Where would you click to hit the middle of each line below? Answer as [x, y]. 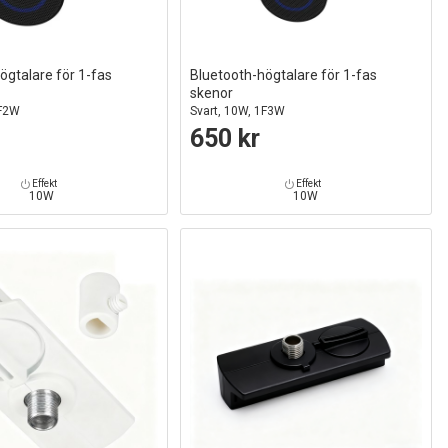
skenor [211, 92]
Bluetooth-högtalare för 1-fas [283, 74]
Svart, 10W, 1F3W [237, 110]
